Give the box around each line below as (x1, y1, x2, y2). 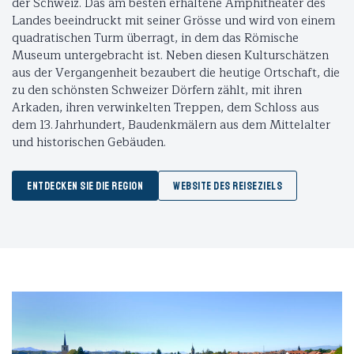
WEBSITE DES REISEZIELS (173, 179, 282, 194)
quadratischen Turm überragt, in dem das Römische (12, 28, 299, 49)
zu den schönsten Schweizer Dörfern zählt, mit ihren (12, 81, 302, 101)
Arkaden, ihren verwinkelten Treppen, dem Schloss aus (12, 98, 319, 119)
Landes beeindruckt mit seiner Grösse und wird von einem (12, 11, 335, 32)
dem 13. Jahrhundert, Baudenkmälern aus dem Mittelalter (12, 115, 330, 136)
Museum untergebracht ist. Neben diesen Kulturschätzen (12, 46, 329, 66)
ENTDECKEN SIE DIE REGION (27, 179, 143, 194)
